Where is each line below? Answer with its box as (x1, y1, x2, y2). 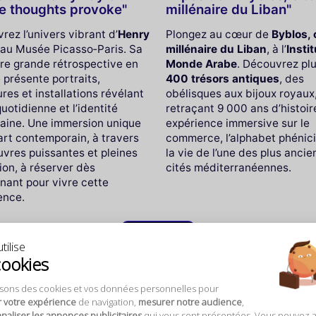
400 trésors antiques (166, 72, 280, 86)
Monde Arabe (166, 57, 238, 71)
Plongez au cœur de (166, 28, 272, 42)
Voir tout (134, 226, 182, 241)
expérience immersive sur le (166, 116, 310, 130)
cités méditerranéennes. (166, 161, 292, 175)
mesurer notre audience (138, 296, 242, 308)
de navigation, (76, 296, 138, 308)
